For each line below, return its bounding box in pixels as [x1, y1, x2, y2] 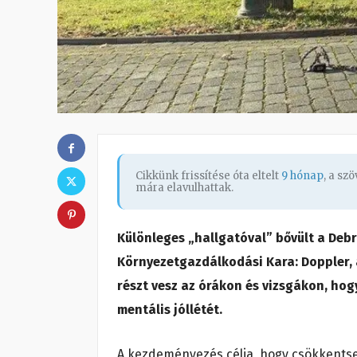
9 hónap [281, 169, 324, 183]
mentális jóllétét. [117, 302, 226, 318]
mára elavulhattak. [135, 181, 233, 195]
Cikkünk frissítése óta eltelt [135, 169, 281, 183]
